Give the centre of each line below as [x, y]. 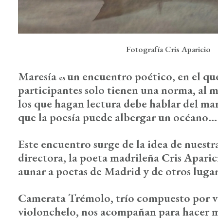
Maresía [37, 76]
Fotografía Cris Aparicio [168, 49]
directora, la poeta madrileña [90, 157]
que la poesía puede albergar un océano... [118, 117]
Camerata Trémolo [64, 198]
